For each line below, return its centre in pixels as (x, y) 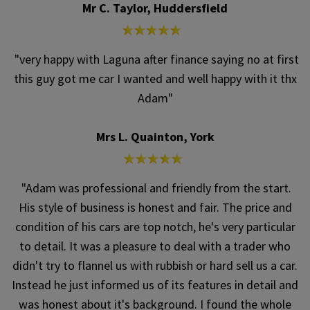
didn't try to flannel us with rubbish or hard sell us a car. (155, 266)
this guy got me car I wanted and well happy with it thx (155, 79)
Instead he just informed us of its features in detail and (155, 285)
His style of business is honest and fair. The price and (155, 208)
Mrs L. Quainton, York (155, 137)
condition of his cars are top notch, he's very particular (155, 227)
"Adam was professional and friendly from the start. (155, 188)
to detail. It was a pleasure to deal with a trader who (155, 246)
